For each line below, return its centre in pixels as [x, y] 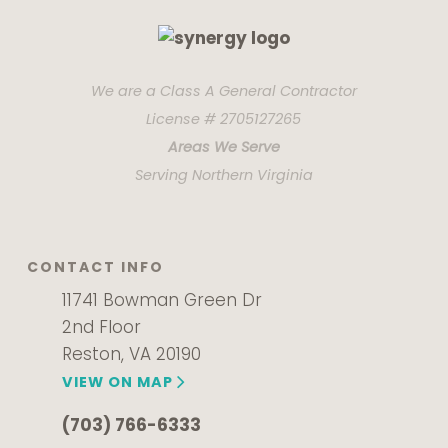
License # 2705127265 [224, 119]
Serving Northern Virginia [223, 175]
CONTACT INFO [95, 267]
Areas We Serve [223, 147]
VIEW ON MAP [117, 382]
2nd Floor [101, 327]
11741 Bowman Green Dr [161, 300]
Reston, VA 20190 [131, 354]
